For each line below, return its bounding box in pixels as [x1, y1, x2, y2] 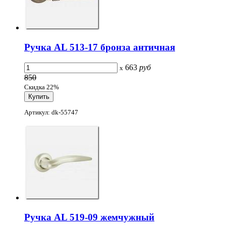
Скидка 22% [24, 83, 59, 91]
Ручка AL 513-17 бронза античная [24, 42, 175, 53]
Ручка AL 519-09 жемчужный [24, 211, 154, 222]
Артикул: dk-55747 [24, 108, 78, 117]
